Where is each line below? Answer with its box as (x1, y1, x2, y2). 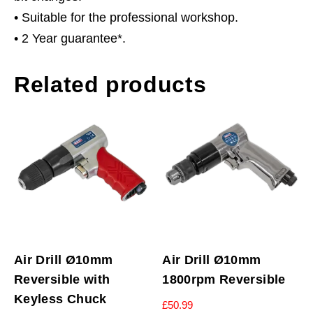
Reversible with (14, 272, 110, 287)
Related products (14, 71, 207, 97)
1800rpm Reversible (162, 272, 286, 287)
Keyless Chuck (14, 292, 107, 307)
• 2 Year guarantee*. (14, 31, 126, 45)
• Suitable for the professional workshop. (14, 10, 238, 24)
